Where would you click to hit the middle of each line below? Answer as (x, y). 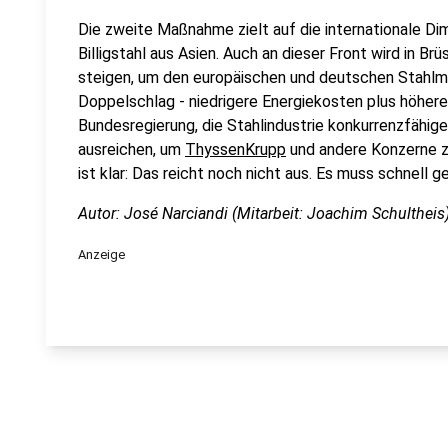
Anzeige (101, 254)
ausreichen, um (131, 149)
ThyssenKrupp (235, 149)
